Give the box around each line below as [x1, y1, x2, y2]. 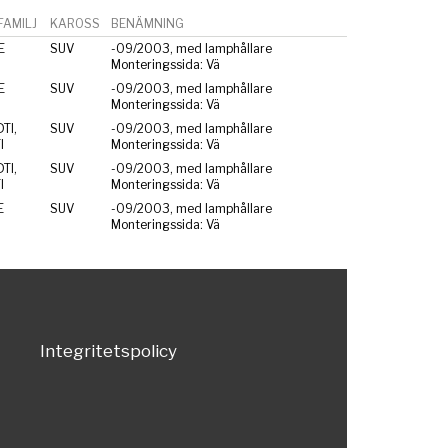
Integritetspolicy [39, 341, 177, 362]
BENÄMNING [110, 15, 184, 31]
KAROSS [49, 15, 100, 31]
